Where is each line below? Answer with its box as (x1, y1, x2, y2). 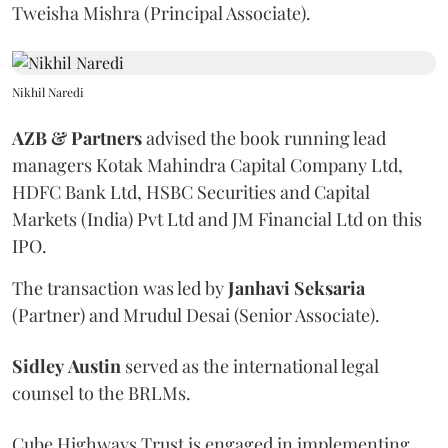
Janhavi (228, 276, 290, 300)
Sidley (12, 354, 64, 378)
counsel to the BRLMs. (12, 381, 191, 405)
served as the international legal (121, 354, 379, 378)
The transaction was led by (12, 276, 228, 300)
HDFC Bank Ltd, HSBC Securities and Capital (12, 180, 370, 204)
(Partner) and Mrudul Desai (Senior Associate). (12, 303, 380, 327)
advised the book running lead (142, 126, 386, 150)
